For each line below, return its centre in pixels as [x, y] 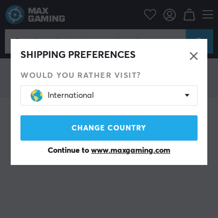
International [71, 95]
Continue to [69, 150]
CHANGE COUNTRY [109, 128]
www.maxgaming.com [130, 150]
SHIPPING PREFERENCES [78, 55]
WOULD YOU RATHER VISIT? [81, 75]
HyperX [46, 10]
